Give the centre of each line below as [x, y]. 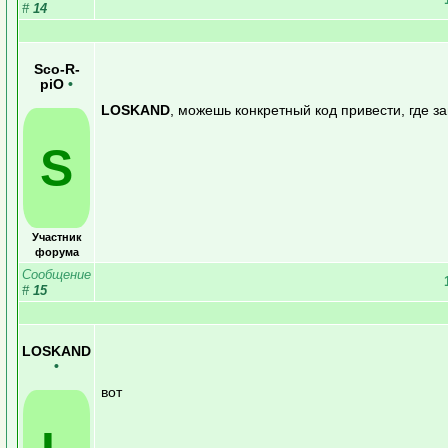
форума [56, 251]
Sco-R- [56, 69]
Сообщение [56, 274]
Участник [56, 236]
